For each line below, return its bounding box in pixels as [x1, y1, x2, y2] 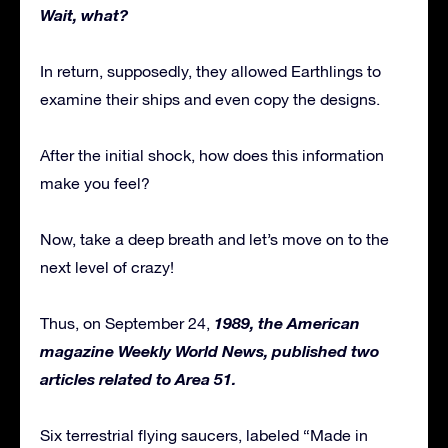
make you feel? [40, 174, 150, 193]
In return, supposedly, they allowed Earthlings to [40, 62, 381, 81]
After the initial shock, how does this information [40, 146, 384, 165]
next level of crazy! [40, 258, 174, 277]
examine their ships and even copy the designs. [40, 90, 380, 109]
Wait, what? [40, 5, 128, 25]
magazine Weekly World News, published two [40, 341, 379, 361]
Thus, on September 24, [40, 314, 214, 333]
